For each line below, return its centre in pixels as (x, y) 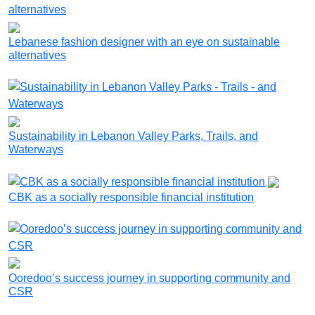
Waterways (36, 149)
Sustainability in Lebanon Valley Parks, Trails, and (133, 136)
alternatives (37, 55)
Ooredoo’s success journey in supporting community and (149, 278)
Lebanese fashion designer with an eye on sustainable (144, 41)
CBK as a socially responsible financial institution (131, 197)
